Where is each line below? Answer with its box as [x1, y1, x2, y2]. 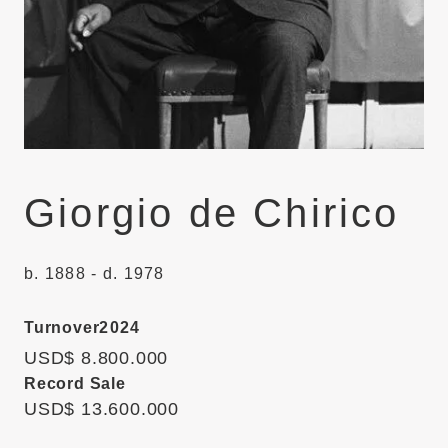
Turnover [24, 319, 100, 337]
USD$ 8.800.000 [24, 348, 169, 369]
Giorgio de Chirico [24, 191, 400, 236]
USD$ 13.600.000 [24, 399, 179, 420]
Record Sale [24, 375, 126, 393]
